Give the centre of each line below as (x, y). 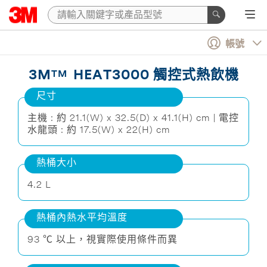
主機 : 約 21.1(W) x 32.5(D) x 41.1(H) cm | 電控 (133, 118)
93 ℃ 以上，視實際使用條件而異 (103, 240)
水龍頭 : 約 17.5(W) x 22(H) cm (99, 130)
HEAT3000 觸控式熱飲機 (156, 76)
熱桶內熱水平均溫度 (82, 218)
